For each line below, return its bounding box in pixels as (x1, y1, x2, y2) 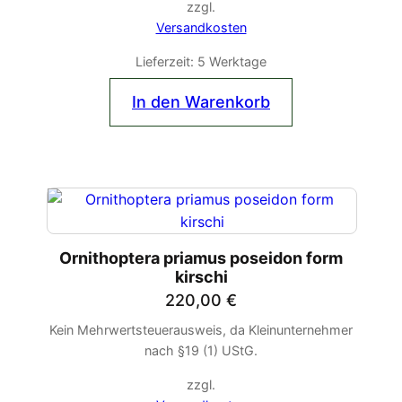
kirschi (174, 267, 228, 286)
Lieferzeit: (135, 53, 197, 69)
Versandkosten (155, 20, 247, 36)
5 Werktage (197, 53, 267, 69)
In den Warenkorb (132, 92, 270, 111)
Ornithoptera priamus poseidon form (59, 248, 343, 267)
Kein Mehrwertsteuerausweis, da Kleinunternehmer (49, 322, 353, 338)
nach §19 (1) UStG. (144, 343, 258, 359)
